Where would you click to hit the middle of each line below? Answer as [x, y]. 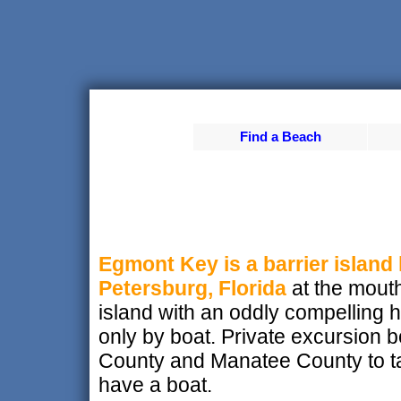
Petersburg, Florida [192, 288]
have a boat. [155, 384]
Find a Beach [281, 137]
